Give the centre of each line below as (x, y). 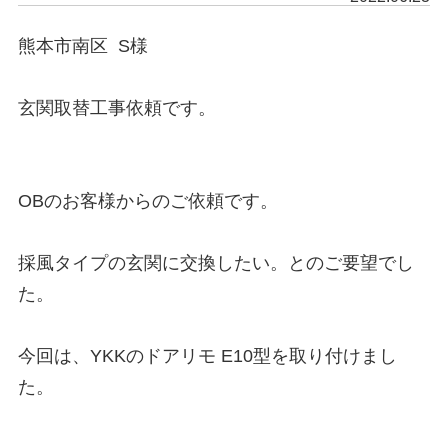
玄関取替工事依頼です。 (116, 108)
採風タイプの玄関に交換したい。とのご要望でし (215, 263)
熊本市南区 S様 (82, 46)
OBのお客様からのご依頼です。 (147, 201)
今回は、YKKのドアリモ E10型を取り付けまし (207, 356)
